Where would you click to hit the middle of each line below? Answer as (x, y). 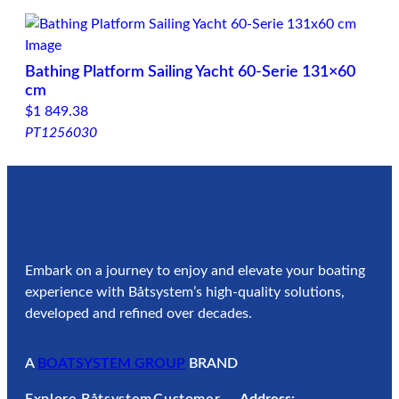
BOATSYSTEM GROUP (111, 364)
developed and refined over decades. (138, 314)
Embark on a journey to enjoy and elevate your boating (195, 271)
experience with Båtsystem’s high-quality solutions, (185, 293)
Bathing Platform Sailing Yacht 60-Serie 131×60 (190, 73)
